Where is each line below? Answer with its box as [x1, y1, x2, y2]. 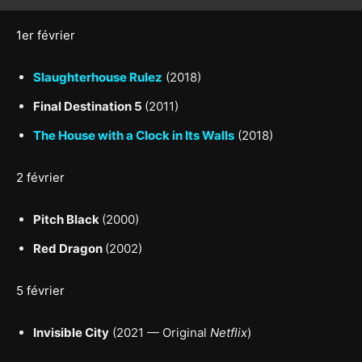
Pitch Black [33, 212, 102, 227]
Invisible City [33, 325, 109, 340]
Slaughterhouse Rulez [33, 69, 162, 85]
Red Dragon [33, 241, 105, 256]
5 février [16, 283, 65, 298]
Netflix [210, 325, 247, 340]
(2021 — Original [109, 325, 210, 340]
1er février [16, 27, 75, 43]
